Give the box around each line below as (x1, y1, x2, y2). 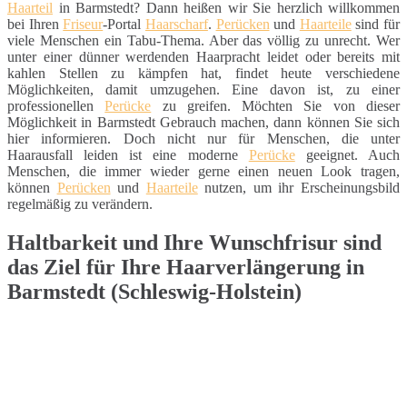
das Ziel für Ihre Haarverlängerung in (7, 254, 364, 279)
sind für (351, 15, 400, 32)
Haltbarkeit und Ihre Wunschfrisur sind (7, 230, 382, 254)
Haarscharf (144, 15, 208, 32)
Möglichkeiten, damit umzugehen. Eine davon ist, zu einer (7, 81, 400, 97)
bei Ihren (7, 15, 64, 32)
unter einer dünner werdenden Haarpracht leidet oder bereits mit (7, 48, 400, 65)
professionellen (7, 97, 105, 114)
